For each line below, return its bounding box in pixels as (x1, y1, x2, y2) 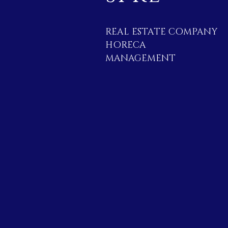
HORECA (105, 39, 146, 51)
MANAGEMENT (105, 52, 176, 65)
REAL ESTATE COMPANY (105, 26, 217, 38)
